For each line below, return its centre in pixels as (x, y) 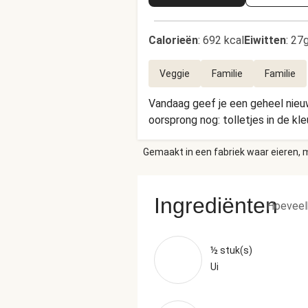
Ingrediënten (216, 206)
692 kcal (223, 40)
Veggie (175, 74)
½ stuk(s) (231, 250)
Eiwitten (265, 40)
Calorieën (173, 40)
